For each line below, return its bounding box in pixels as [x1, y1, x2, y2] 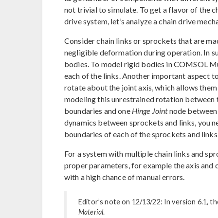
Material [78, 208, 104, 217]
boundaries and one [64, 106, 132, 116]
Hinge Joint [131, 106, 168, 116]
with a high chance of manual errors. [64, 172, 185, 182]
